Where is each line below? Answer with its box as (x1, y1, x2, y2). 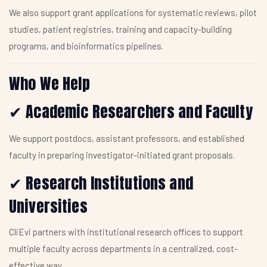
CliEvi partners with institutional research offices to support (9, 226, 243, 238)
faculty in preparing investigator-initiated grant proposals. (9, 150, 235, 161)
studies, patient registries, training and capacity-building (9, 23, 232, 35)
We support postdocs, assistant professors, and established (9, 133, 244, 144)
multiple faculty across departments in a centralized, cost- (9, 243, 238, 254)
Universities (9, 194, 88, 219)
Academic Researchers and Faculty (22, 99, 253, 123)
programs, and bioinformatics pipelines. (9, 40, 163, 51)
